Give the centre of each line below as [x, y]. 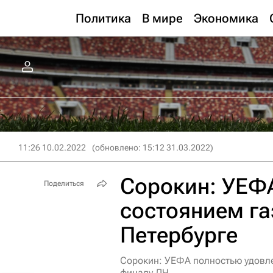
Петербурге [179, 235]
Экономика [226, 18]
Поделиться [64, 183]
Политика [103, 18]
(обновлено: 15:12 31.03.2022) [153, 147]
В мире [162, 18]
